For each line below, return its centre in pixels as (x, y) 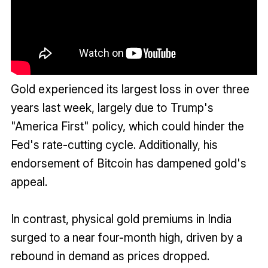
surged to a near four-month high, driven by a (126, 237)
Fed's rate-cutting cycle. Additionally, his (114, 144)
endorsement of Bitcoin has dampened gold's (128, 163)
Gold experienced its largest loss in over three (130, 89)
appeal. (30, 182)
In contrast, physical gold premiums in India (121, 219)
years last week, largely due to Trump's (112, 107)
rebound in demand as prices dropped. (110, 256)
